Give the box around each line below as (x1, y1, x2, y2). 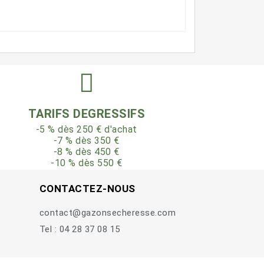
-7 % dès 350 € (53, 135, 120, 147)
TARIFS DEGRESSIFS (28, 107, 146, 121)
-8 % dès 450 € (53, 146, 120, 158)
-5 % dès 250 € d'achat (35, 124, 137, 136)
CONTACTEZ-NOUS (39, 183, 136, 195)
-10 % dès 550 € (51, 157, 123, 169)
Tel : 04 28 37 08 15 (39, 224, 120, 235)
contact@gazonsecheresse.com (39, 207, 176, 219)
